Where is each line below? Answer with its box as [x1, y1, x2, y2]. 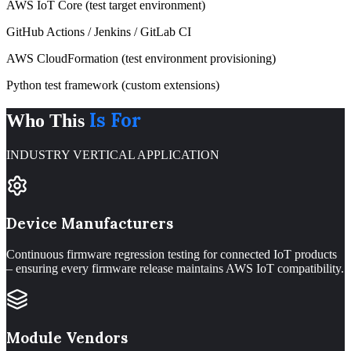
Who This [6, 110, 85, 131]
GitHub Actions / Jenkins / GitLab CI [6, 24, 191, 38]
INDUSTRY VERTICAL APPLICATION [6, 147, 219, 161]
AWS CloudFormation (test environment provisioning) [6, 51, 276, 65]
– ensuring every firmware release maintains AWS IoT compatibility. [6, 262, 344, 275]
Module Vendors [6, 327, 128, 347]
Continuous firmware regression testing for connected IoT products [6, 248, 337, 261]
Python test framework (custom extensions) [6, 78, 219, 92]
